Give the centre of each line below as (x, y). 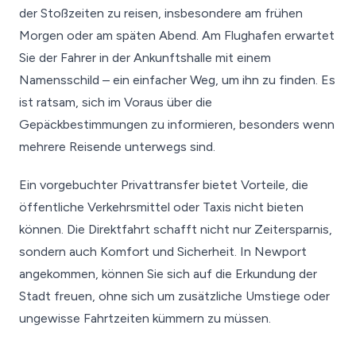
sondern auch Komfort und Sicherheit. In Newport (163, 252)
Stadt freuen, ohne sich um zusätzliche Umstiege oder (174, 296)
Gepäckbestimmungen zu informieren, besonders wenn (177, 124)
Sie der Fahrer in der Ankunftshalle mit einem (145, 58)
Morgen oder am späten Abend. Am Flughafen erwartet (177, 35)
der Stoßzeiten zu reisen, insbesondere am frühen (161, 13)
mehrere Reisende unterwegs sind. (117, 147)
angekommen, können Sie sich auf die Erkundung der (168, 274)
